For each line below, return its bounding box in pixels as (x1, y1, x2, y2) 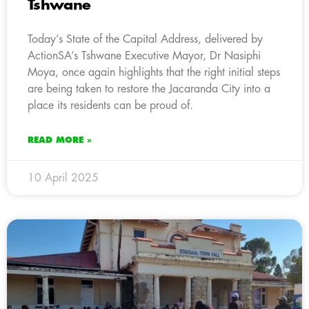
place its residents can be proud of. (28, 99, 193, 111)
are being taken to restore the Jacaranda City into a (28, 83, 270, 94)
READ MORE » (28, 135, 92, 144)
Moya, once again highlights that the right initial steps (28, 66, 280, 78)
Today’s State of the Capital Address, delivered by (28, 33, 263, 45)
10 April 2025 (28, 172, 99, 183)
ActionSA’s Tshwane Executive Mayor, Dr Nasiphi (28, 50, 261, 61)
